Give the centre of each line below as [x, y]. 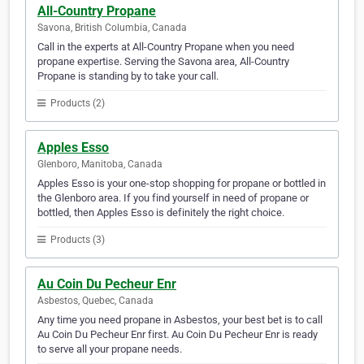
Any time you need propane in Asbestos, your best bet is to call [180, 320]
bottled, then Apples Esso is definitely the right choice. [161, 213]
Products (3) [76, 240]
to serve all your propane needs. [110, 349]
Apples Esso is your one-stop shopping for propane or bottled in [182, 184]
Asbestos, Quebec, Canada [95, 301]
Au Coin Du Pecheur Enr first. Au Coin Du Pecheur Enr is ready [178, 335]
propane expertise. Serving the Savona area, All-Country [163, 62]
